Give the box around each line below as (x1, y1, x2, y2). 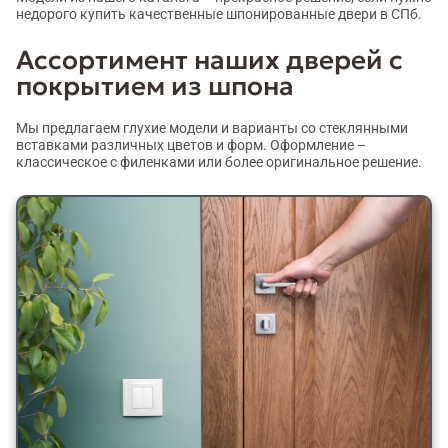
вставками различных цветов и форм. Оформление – (16, 137, 366, 154)
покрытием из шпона (16, 69, 294, 102)
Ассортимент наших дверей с (16, 43, 403, 76)
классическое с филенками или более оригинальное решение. (16, 154, 422, 171)
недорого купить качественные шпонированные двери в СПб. (16, 5, 422, 22)
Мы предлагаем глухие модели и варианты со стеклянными (16, 120, 408, 137)
